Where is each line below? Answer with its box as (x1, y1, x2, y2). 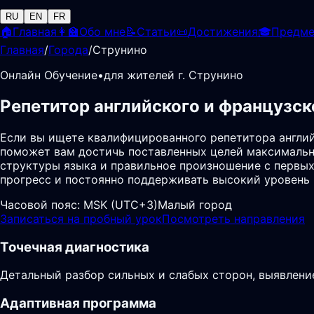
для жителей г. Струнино (104, 68, 243, 82)
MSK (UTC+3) (83, 197, 158, 212)
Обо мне (79, 25, 125, 39)
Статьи (137, 25, 177, 39)
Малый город (158, 197, 232, 212)
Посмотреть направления (162, 211, 305, 226)
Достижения (188, 25, 258, 39)
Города (48, 43, 88, 57)
